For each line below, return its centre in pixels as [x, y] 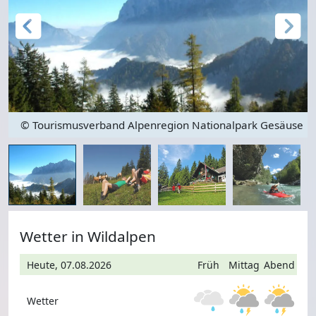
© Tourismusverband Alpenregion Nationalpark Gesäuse [160, 125]
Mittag [244, 265]
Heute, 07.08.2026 [69, 265]
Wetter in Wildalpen [88, 237]
